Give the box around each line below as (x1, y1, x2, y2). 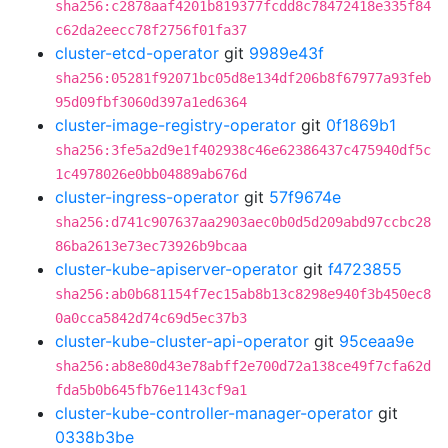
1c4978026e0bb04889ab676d (55, 166, 247, 182)
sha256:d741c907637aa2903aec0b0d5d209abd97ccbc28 (55, 214, 431, 230)
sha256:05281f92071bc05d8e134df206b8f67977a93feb (55, 70, 431, 86)
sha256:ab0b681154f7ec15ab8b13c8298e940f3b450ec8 (55, 286, 431, 302)
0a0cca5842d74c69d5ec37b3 (55, 310, 247, 326)
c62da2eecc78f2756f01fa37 (55, 22, 247, 38)
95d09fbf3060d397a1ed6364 (55, 94, 247, 110)
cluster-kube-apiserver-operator (55, 259, 298, 279)
